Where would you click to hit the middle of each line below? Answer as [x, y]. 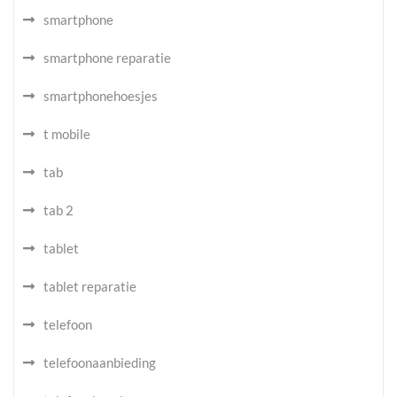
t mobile [67, 134]
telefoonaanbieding [100, 362]
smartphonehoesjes [101, 96]
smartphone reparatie [107, 58]
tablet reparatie [90, 286]
